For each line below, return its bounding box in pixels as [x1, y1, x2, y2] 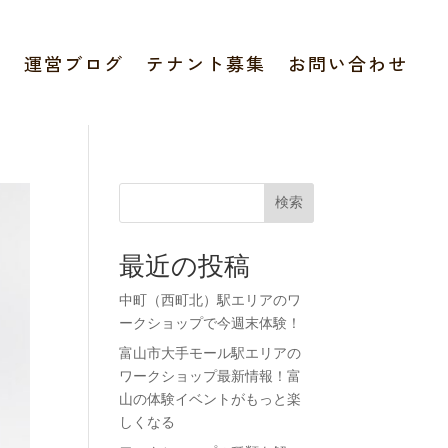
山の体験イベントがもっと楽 [119, 391, 302, 408]
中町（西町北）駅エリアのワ [119, 292, 302, 309]
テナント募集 [146, 49, 266, 76]
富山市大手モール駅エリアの [119, 345, 302, 362]
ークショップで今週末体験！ [119, 315, 302, 332]
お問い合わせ [288, 49, 408, 76]
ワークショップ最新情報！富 [119, 368, 302, 385]
